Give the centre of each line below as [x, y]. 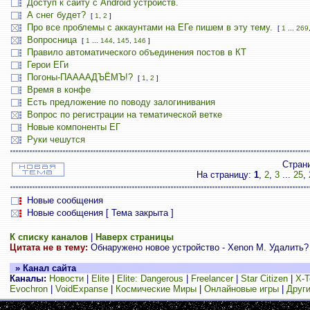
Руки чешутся [56, 139]
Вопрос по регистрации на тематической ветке [124, 115]
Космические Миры [156, 289]
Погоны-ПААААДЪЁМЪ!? [80, 77]
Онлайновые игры [241, 289]
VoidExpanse [81, 289]
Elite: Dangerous [150, 279]
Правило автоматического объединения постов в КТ [136, 52]
